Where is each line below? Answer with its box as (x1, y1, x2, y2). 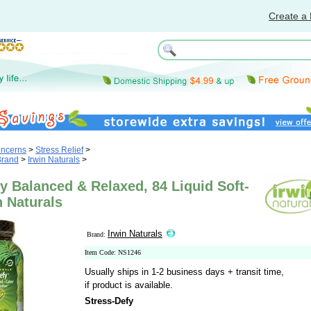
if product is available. (85, 280, 173, 290)
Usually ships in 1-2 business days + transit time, (85, 267, 284, 277)
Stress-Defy (85, 296, 133, 306)
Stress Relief (35, 145, 83, 155)
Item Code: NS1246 (85, 249, 141, 256)
